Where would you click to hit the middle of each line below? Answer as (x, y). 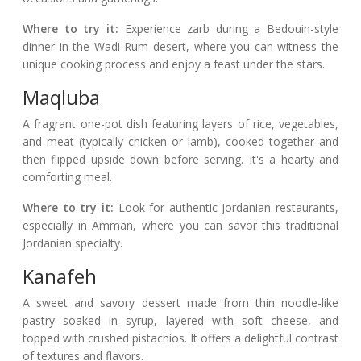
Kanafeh (60, 276)
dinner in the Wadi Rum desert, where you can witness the (180, 47)
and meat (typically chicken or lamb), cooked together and (180, 142)
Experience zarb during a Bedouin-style (228, 29)
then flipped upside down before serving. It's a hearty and (180, 160)
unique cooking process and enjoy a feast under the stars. (174, 64)
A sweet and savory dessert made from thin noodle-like (180, 303)
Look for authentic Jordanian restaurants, (226, 208)
